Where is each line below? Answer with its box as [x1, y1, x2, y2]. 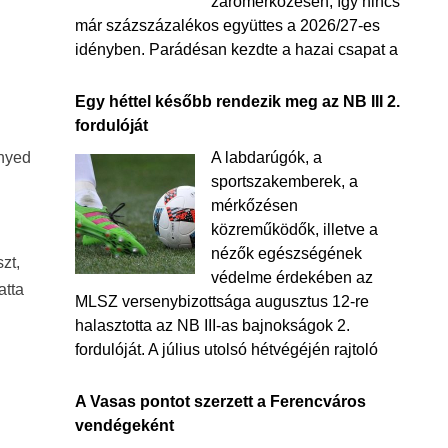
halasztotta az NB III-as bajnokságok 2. [74, 317, 350, 334]
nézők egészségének [210, 245, 362, 262]
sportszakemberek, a [210, 173, 358, 190]
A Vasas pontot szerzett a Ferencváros [74, 393, 366, 410]
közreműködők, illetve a [210, 221, 378, 238]
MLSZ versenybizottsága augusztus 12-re [74, 293, 369, 310]
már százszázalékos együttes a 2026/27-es [74, 17, 380, 34]
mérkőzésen [210, 197, 298, 214]
